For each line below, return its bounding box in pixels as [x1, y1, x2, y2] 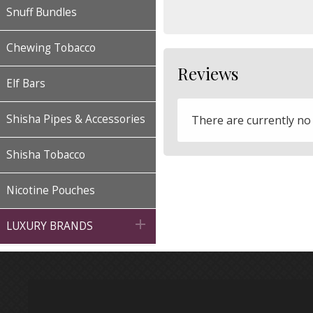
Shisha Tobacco [6, 147, 85, 162]
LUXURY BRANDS [6, 219, 93, 233]
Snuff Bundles [6, 5, 77, 20]
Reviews [177, 61, 238, 85]
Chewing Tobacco [6, 41, 96, 55]
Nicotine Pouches [6, 183, 95, 198]
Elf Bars [6, 76, 45, 91]
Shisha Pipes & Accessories [6, 112, 145, 126]
